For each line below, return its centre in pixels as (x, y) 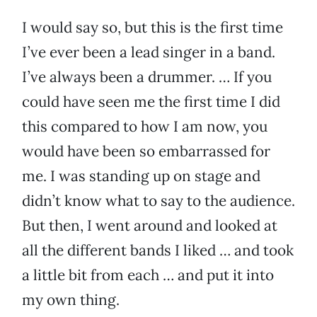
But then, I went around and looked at (150, 226)
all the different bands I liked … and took (158, 250)
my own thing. (71, 300)
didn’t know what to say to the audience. (158, 201)
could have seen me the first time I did (151, 102)
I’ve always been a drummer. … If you (147, 77)
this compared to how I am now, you (145, 127)
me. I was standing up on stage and (141, 176)
